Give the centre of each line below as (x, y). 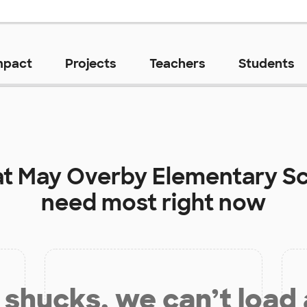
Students (266, 64)
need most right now (153, 203)
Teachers (177, 64)
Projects (90, 64)
